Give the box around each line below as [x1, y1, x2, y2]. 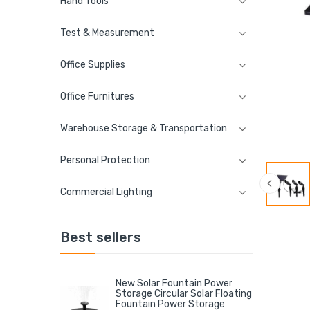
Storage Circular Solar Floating [116, 287, 252, 300]
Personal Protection [60, 154, 150, 166]
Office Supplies [60, 58, 125, 71]
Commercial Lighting [60, 185, 152, 198]
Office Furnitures [60, 90, 134, 102]
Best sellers [60, 228, 141, 246]
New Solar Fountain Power [116, 277, 232, 289]
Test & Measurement [60, 26, 154, 39]
